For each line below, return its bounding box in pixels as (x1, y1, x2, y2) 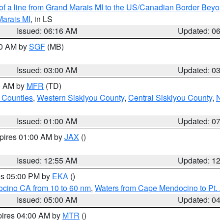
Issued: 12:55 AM (17, 155, 78, 166)
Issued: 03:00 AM (17, 64, 78, 76)
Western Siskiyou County (37, 92, 124, 103)
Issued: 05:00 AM (17, 194, 78, 205)
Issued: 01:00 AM (17, 115, 78, 127)
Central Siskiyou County (128, 92, 212, 103)
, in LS (30, 13, 53, 25)
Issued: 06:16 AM (17, 25, 78, 36)
